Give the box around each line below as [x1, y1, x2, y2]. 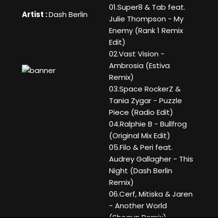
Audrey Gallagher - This [109, 154, 193, 164]
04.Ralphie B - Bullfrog [109, 119, 187, 129]
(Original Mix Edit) [109, 130, 170, 141]
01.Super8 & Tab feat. [109, 2, 185, 13]
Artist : [22, 9, 49, 20]
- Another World [109, 200, 167, 211]
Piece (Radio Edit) [109, 107, 173, 118]
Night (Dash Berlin [109, 165, 172, 176]
